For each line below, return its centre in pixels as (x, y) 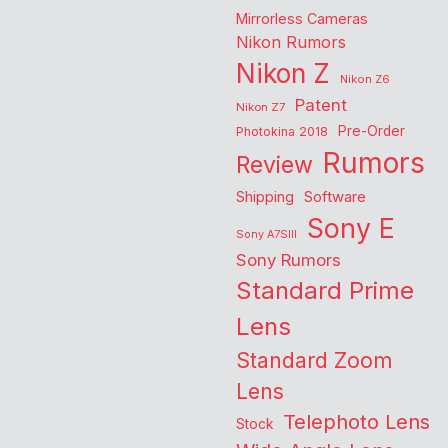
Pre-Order (371, 131)
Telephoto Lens (356, 422)
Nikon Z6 (365, 79)
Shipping (265, 197)
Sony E (351, 228)
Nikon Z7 (260, 107)
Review (274, 165)
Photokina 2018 (282, 132)
